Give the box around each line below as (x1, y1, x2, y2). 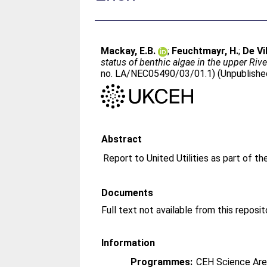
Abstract (101, 133, 142, 145)
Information (101, 237, 156, 249)
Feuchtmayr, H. (172, 45, 239, 57)
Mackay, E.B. (101, 45, 156, 57)
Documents (101, 187, 154, 198)
